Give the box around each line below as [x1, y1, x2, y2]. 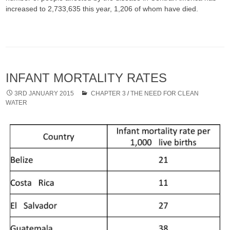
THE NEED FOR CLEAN [130, 90, 199, 98]
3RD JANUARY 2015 [14, 90, 74, 98]
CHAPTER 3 [91, 90, 126, 98]
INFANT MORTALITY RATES [6, 71, 167, 85]
